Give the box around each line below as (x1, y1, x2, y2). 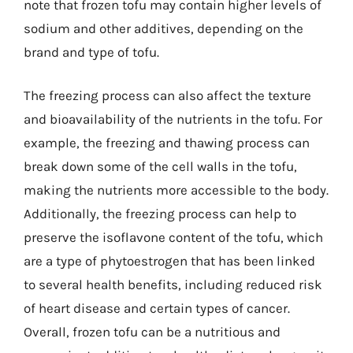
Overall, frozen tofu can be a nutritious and (24, 324, 281, 340)
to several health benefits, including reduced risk (24, 277, 322, 292)
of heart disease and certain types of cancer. (24, 300, 290, 316)
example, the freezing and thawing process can (24, 135, 310, 150)
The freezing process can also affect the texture (24, 87, 311, 103)
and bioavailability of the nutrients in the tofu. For (24, 111, 322, 127)
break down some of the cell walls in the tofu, (24, 158, 297, 174)
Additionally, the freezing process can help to (24, 206, 296, 221)
